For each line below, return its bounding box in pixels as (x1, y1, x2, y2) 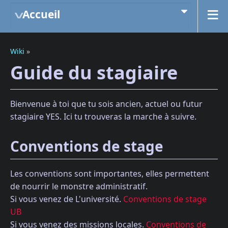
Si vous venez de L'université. (10, 193, 123, 205)
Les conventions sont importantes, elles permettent (10, 168, 209, 180)
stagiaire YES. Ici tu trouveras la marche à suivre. (10, 110, 196, 122)
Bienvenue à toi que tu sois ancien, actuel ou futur (10, 98, 203, 109)
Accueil (22, 7, 60, 21)
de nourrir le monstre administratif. (10, 181, 148, 192)
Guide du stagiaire (10, 60, 178, 85)
